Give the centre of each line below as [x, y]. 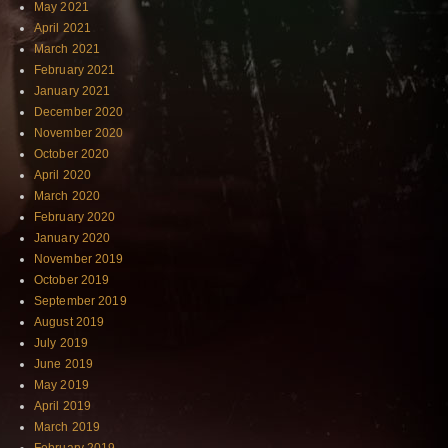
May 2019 [61, 385]
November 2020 [79, 133]
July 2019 [61, 343]
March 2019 [67, 427]
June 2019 [64, 364]
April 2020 [63, 175]
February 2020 [75, 217]
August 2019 [69, 322]
